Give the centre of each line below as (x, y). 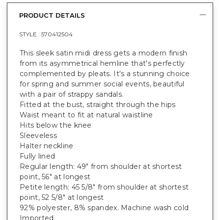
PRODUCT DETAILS (52, 15)
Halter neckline (47, 146)
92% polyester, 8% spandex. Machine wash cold (104, 207)
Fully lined (38, 156)
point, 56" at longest (55, 177)
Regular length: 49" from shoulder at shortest (101, 166)
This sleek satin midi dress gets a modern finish (104, 53)
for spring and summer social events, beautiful (102, 84)
